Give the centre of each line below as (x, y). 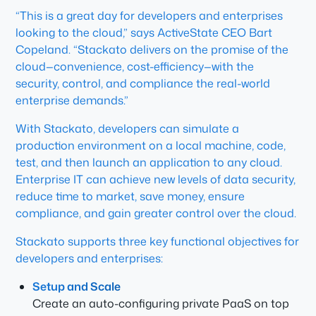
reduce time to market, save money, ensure (130, 196)
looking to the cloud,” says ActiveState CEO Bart (144, 32)
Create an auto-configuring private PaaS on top (161, 303)
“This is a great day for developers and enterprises (150, 16)
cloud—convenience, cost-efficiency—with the (135, 66)
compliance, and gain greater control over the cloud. (156, 213)
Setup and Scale (77, 286)
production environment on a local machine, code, (151, 145)
